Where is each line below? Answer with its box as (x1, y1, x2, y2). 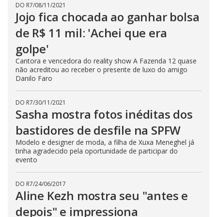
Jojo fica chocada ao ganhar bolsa (15, 9, 200, 25)
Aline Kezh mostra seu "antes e (15, 187, 188, 203)
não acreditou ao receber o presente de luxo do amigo (15, 65, 187, 74)
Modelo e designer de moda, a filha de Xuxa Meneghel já (15, 138, 194, 147)
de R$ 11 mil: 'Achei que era (15, 25, 167, 41)
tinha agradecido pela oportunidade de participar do (15, 146, 178, 155)
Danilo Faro (15, 74, 54, 83)
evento (15, 155, 39, 164)
